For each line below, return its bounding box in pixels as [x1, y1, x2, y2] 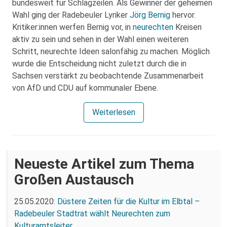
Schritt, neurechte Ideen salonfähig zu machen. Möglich [12, 47, 210, 56]
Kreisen [173, 22, 202, 32]
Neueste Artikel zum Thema [14, 156, 194, 172]
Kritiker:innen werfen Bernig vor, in [12, 22, 133, 32]
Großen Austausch [14, 171, 134, 188]
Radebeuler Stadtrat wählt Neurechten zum [14, 208, 170, 218]
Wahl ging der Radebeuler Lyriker [12, 10, 130, 20]
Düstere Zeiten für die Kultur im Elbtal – [57, 196, 200, 206]
